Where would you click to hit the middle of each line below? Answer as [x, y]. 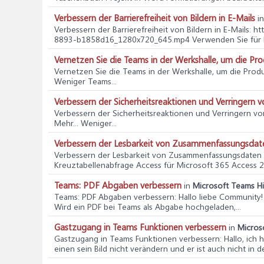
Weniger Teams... [85, 81]
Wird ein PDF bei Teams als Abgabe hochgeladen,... [148, 207]
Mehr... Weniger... [85, 123]
